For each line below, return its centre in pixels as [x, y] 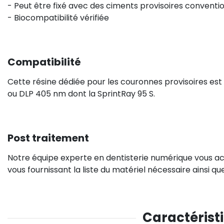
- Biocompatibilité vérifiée [58, 18]
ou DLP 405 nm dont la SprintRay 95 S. [81, 94]
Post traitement [48, 138]
